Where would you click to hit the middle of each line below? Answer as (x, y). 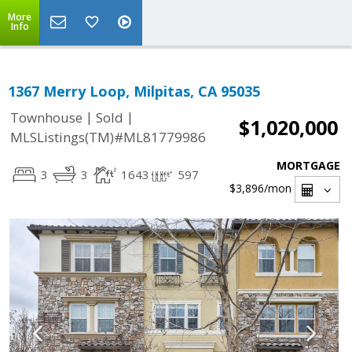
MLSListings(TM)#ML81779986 (108, 137)
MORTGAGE (308, 165)
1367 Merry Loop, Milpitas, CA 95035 (134, 91)
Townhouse (46, 118)
